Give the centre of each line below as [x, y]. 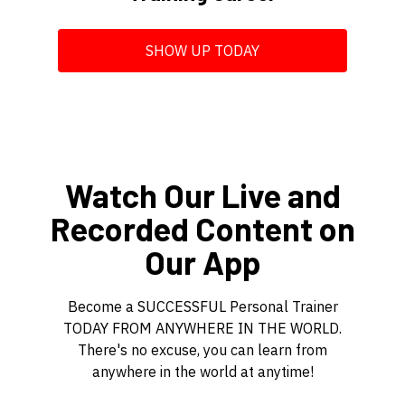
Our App [202, 261]
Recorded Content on [202, 228]
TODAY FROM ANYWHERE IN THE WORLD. [202, 328]
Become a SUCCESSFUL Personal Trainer [202, 306]
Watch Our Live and [202, 194]
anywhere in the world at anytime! [202, 371]
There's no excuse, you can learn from [202, 349]
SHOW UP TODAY [202, 50]
